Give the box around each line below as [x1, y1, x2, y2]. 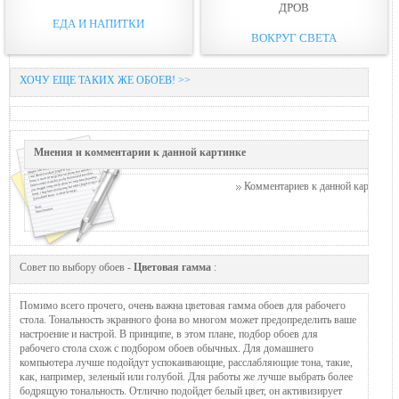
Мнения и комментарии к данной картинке [34, 145, 246, 159]
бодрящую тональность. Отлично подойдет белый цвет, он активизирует [20, 384, 342, 397]
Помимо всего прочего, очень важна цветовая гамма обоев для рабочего [20, 298, 346, 312]
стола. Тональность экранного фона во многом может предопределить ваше [20, 313, 356, 326]
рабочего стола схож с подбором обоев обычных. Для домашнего [20, 341, 313, 354]
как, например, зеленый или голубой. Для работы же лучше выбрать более [20, 370, 353, 383]
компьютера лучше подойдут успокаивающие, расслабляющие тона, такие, [20, 355, 353, 369]
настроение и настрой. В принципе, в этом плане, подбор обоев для [20, 327, 318, 340]
